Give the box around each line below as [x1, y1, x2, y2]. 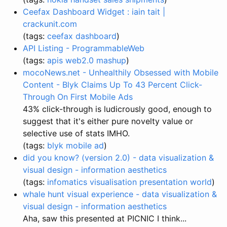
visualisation [90, 176, 137, 187]
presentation [139, 176, 187, 187]
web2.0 [65, 55, 94, 65]
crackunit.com [23, 18, 77, 29]
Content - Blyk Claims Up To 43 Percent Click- [23, 79, 202, 90]
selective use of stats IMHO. [23, 128, 130, 138]
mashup [96, 55, 126, 65]
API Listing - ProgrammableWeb [23, 43, 144, 53]
